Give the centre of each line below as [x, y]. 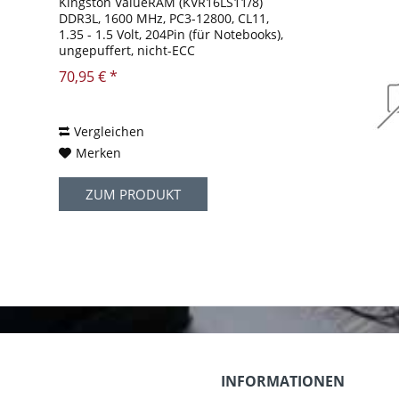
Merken [99, 153]
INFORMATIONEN [283, 382]
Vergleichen [110, 132]
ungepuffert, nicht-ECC [127, 51]
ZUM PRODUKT [134, 195]
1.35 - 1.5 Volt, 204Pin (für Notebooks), [171, 35]
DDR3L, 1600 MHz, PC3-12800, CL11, [164, 19]
